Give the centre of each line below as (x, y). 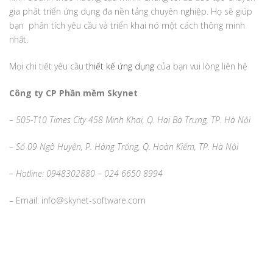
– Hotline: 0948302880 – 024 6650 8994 (86, 174)
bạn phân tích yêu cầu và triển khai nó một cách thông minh (127, 26)
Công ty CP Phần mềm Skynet (73, 93)
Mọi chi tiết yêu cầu (46, 66)
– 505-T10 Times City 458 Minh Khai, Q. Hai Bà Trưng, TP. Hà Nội (130, 120)
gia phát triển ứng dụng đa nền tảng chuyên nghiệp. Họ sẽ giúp (131, 12)
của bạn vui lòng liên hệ (201, 66)
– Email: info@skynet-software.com (77, 200)
